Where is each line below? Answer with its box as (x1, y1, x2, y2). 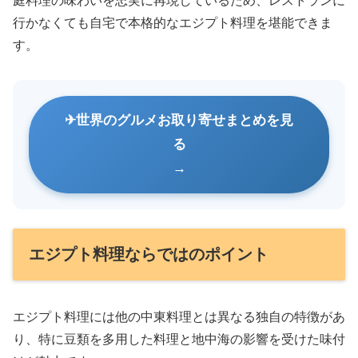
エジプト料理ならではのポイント (29, 245, 268, 264)
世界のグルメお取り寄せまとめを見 (76, 113, 293, 129)
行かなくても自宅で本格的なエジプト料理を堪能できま (13, 16, 332, 30)
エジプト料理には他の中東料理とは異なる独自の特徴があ (13, 310, 345, 324)
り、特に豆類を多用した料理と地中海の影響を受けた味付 (13, 332, 345, 347)
